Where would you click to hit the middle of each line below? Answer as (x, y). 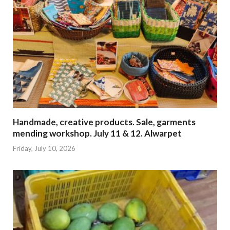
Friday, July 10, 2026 (44, 148)
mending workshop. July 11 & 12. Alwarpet (97, 133)
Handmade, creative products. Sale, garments (104, 122)
